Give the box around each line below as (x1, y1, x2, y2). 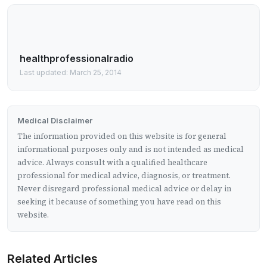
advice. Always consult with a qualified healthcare (17, 157, 207, 167)
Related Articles (7, 251, 98, 266)
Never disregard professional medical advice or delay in (17, 183, 231, 194)
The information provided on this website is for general (17, 131, 226, 141)
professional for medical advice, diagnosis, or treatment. (17, 170, 231, 181)
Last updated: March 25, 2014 (20, 67, 122, 77)
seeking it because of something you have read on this (17, 196, 221, 207)
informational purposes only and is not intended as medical (17, 144, 244, 154)
